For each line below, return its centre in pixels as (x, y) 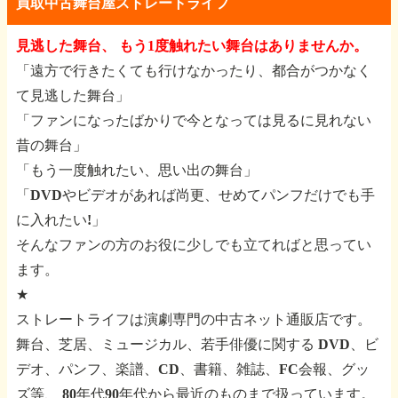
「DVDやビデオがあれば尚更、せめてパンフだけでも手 (195, 195)
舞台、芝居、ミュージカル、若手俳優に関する (165, 344)
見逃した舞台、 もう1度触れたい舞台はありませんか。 (192, 46)
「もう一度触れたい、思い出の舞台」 (137, 170)
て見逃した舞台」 (73, 96)
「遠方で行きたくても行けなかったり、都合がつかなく (194, 71)
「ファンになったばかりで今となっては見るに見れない (194, 120)
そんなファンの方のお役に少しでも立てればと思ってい (194, 245)
